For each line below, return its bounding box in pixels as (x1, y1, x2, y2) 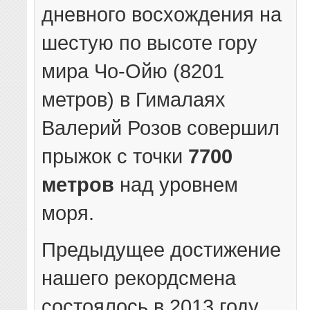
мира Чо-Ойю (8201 (42, 59, 225, 82)
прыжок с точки (42, 144, 189, 167)
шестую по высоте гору (42, 30, 258, 54)
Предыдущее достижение (42, 237, 282, 261)
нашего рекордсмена (42, 266, 237, 289)
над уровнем (114, 172, 239, 196)
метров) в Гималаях (42, 87, 226, 111)
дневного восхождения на (42, 2, 282, 26)
